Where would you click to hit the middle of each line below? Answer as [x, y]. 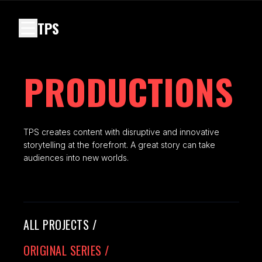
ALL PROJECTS [56, 225]
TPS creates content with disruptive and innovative [121, 132]
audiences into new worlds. [76, 158]
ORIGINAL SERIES [63, 250]
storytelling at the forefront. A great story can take [119, 145]
